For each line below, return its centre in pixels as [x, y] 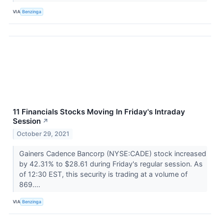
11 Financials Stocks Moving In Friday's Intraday [99, 111]
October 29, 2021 [43, 134]
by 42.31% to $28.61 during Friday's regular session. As [111, 164]
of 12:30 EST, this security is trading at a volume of [103, 174]
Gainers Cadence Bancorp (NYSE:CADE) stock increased [112, 153]
